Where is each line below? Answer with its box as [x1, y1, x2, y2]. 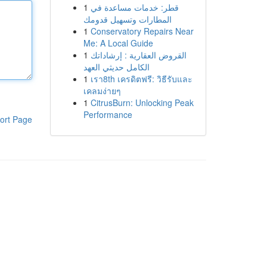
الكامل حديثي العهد [83, 61, 150, 73]
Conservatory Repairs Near [90, 25, 194, 37]
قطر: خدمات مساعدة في [90, 1, 179, 13]
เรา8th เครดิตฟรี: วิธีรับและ [90, 73, 193, 85]
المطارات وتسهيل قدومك [83, 13, 172, 25]
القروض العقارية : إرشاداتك [90, 49, 187, 61]
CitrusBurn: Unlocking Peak [90, 97, 194, 108]
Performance [83, 108, 132, 120]
